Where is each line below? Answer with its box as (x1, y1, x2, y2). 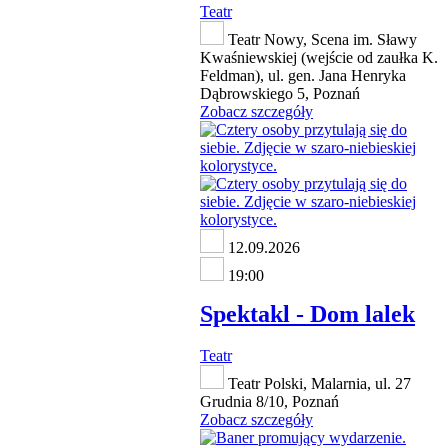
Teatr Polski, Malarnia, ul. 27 (224, 375, 411, 393)
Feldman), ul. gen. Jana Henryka (200, 66, 406, 84)
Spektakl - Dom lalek (200, 300, 415, 327)
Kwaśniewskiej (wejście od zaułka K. (200, 48, 438, 66)
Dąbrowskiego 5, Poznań (200, 84, 360, 102)
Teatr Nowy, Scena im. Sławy (224, 30, 417, 48)
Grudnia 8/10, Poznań (200, 393, 339, 411)
